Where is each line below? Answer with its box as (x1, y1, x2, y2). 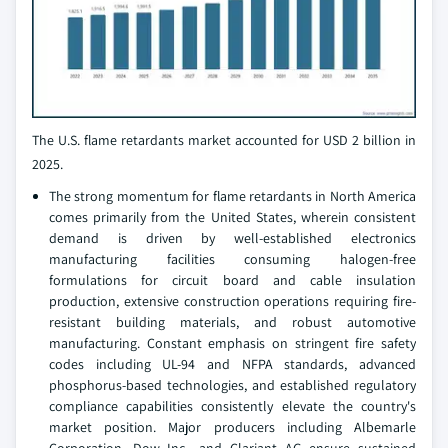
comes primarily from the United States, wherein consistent (49, 207, 416, 226)
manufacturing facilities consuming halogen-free (49, 249, 416, 268)
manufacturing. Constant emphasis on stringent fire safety (49, 333, 416, 352)
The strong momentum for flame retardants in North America (49, 186, 416, 205)
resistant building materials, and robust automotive (49, 312, 416, 331)
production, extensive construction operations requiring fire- (49, 291, 416, 310)
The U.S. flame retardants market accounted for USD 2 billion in (32, 130, 416, 149)
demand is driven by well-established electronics (49, 228, 416, 247)
